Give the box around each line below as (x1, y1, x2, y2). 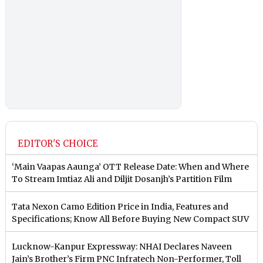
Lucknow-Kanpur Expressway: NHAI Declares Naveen (12, 241, 232, 252)
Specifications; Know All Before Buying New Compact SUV (12, 214, 249, 225)
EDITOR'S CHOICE (18, 138, 99, 150)
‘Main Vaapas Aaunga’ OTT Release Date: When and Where (12, 161, 249, 173)
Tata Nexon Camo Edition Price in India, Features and (12, 201, 229, 213)
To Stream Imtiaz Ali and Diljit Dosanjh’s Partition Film (12, 174, 232, 185)
